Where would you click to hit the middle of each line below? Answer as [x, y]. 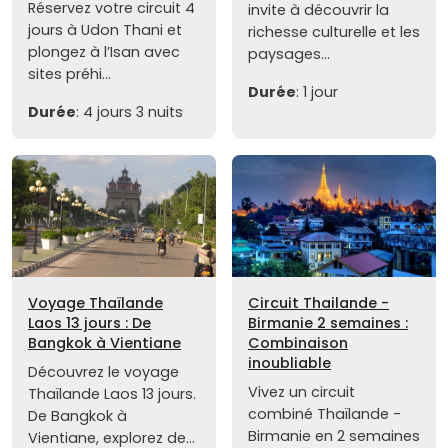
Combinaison [298, 342]
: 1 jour [317, 91]
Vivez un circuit [301, 391]
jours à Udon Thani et [105, 29]
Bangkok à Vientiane [104, 342]
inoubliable [289, 362]
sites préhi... [69, 73]
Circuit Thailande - [318, 302]
